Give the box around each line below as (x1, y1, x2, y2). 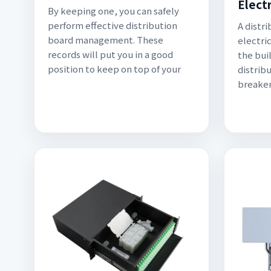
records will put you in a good (48, 48, 173, 60)
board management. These (48, 33, 163, 46)
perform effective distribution (48, 19, 177, 31)
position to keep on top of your (48, 62, 181, 75)
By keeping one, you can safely (48, 4, 179, 17)
